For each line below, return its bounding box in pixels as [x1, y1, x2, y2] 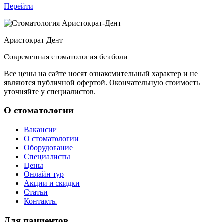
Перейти [4, 1, 33, 10]
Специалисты [24, 152, 70, 161]
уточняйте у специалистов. [4, 87, 96, 96]
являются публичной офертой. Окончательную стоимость [4, 78, 200, 87]
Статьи [24, 188, 48, 197]
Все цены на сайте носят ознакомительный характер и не [4, 69, 198, 78]
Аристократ [4, 35, 46, 44]
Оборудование [24, 143, 73, 152]
